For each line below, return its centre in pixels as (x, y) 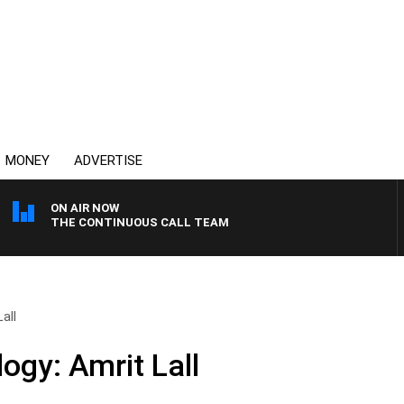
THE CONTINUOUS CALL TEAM (140, 222)
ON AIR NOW (85, 208)
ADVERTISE (108, 161)
